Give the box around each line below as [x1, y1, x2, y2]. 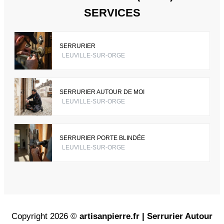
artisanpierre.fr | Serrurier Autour [79, 211, 212, 221]
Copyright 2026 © [11, 211, 79, 221]
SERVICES [83, 6, 140, 19]
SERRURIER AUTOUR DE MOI [59, 88, 144, 95]
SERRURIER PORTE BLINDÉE [59, 134, 145, 141]
